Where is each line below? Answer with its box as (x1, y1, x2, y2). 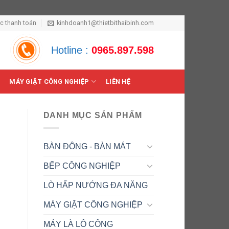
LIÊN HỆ (106, 78, 130, 85)
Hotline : (51, 44, 91, 56)
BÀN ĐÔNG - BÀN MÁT (43, 142, 131, 151)
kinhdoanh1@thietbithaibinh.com (57, 19, 154, 27)
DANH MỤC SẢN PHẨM (43, 111, 143, 120)
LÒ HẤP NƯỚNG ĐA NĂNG (43, 180, 148, 190)
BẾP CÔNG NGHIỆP (43, 161, 121, 170)
